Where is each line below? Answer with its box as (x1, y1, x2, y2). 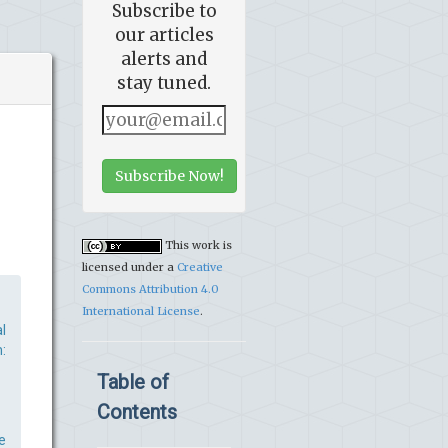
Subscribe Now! (115, 167, 224, 186)
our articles (114, 24, 214, 47)
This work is (162, 238, 232, 253)
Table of (97, 370, 169, 395)
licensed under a (82, 260, 177, 275)
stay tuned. (117, 72, 211, 95)
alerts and (121, 48, 207, 71)
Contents (97, 400, 177, 425)
